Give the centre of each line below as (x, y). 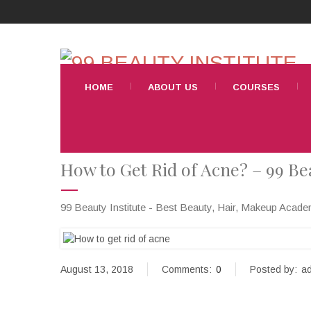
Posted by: (274, 270)
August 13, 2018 (97, 270)
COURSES (256, 87)
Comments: (187, 270)
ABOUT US (173, 87)
